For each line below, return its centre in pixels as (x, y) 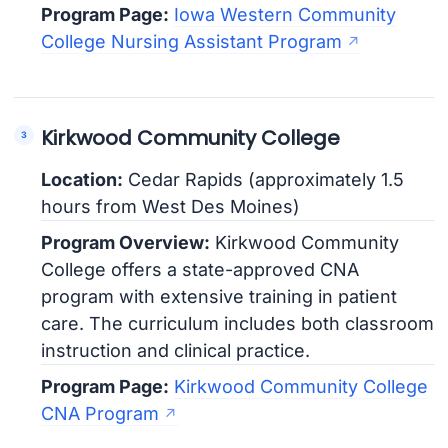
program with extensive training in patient (219, 296)
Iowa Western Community (285, 14)
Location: (82, 179)
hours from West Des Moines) (171, 206)
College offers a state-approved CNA (200, 269)
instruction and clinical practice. (176, 350)
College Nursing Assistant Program (192, 41)
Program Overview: (126, 242)
